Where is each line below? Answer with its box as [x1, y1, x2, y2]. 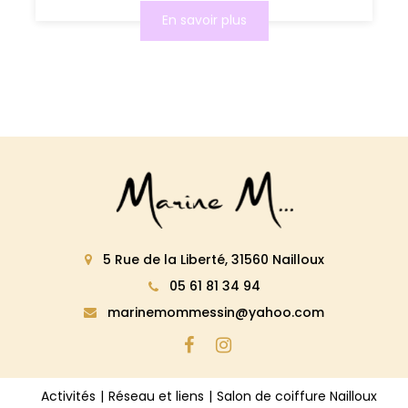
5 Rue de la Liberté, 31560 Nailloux [98, 250, 324, 269]
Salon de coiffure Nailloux [216, 386, 377, 405]
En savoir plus [161, 11, 247, 30]
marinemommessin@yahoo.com [104, 302, 324, 321]
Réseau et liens [107, 386, 204, 405]
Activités [40, 386, 96, 405]
